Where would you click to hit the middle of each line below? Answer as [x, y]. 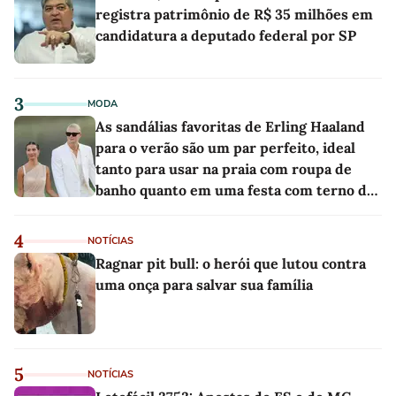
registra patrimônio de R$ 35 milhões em [234, 14]
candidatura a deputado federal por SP [226, 35]
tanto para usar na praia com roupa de [224, 168]
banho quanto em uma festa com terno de [235, 190]
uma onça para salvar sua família [204, 284]
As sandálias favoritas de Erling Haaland [230, 126]
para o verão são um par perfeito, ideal [225, 147]
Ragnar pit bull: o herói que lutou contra [231, 263]
